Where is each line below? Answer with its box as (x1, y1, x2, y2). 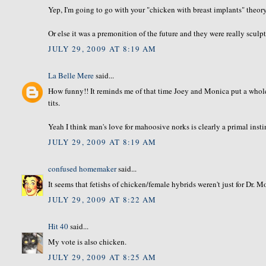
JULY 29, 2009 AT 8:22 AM (48, 194, 157, 205)
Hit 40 (48, 220, 69, 232)
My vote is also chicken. (48, 236, 127, 248)
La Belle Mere (48, 69, 94, 81)
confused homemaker (48, 163, 117, 174)
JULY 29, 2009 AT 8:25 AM (48, 251, 157, 262)
